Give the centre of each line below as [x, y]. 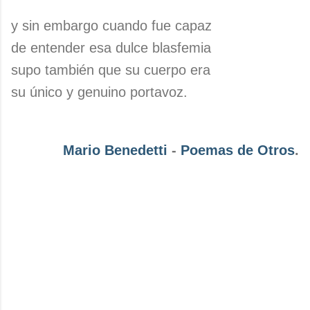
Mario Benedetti [115, 150]
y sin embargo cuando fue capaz [111, 26]
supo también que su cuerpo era [111, 70]
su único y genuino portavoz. [99, 92]
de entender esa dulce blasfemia [111, 48]
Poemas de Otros [238, 150]
